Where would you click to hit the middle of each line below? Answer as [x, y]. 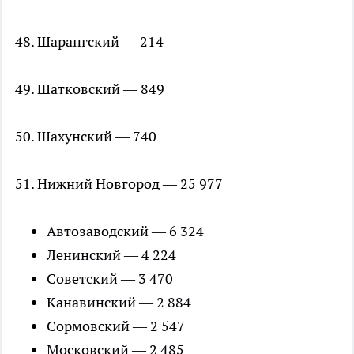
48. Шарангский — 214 [89, 42]
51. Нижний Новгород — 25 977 [119, 184]
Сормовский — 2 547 [116, 326]
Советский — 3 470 [110, 279]
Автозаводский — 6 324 [125, 232]
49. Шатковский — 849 [90, 89]
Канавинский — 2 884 [119, 303]
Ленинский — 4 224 [111, 255]
